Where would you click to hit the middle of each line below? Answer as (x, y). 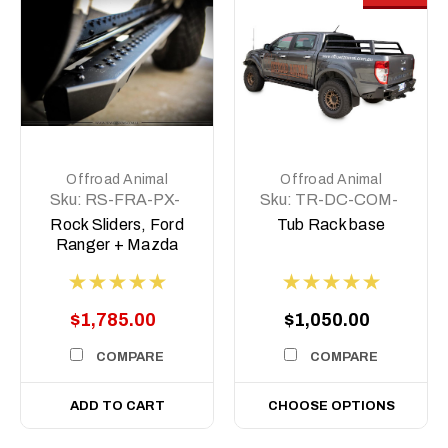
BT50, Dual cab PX (117, 264)
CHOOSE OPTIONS (331, 405)
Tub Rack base (331, 224)
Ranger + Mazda (117, 244)
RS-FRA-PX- (133, 199)
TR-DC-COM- (347, 199)
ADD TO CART (117, 405)
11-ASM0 (115, 220)
